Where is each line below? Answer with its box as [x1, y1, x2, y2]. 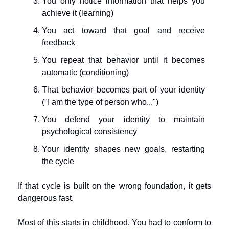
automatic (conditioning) [42, 68, 129, 77]
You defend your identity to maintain [42, 115, 205, 124]
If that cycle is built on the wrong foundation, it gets [18, 181, 211, 190]
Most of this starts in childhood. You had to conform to [18, 218, 211, 227]
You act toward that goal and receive [42, 26, 205, 35]
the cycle [42, 157, 74, 166]
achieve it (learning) [42, 9, 113, 17]
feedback [42, 38, 75, 47]
